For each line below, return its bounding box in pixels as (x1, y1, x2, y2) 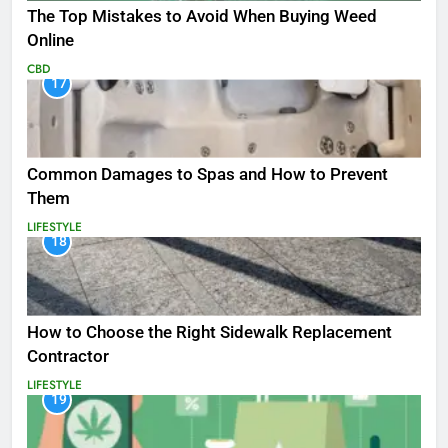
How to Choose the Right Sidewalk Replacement (27, 322, 392, 342)
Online (27, 31, 74, 51)
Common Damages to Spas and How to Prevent (27, 165, 388, 185)
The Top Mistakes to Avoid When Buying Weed (27, 7, 377, 27)
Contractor (27, 346, 109, 366)
